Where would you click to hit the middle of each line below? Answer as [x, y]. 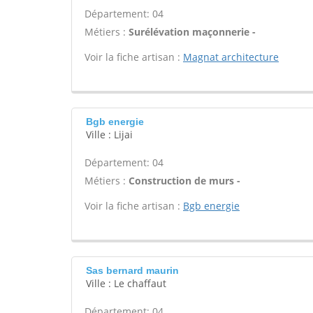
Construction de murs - [184, 181]
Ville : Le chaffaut [126, 283]
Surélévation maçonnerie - [192, 32]
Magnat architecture [231, 57]
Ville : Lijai [109, 134]
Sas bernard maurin [132, 270]
